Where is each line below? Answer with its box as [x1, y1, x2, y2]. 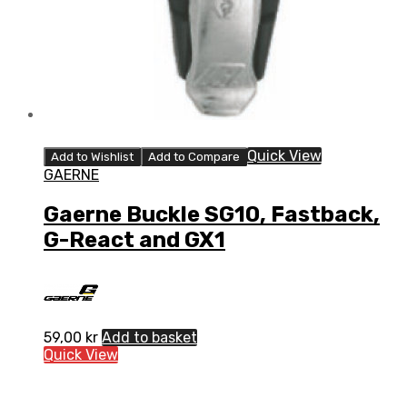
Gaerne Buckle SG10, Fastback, [44, 201, 380, 227]
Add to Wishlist [51, 149, 134, 164]
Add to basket [102, 328, 197, 346]
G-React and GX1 [44, 226, 225, 253]
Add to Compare [148, 149, 240, 164]
